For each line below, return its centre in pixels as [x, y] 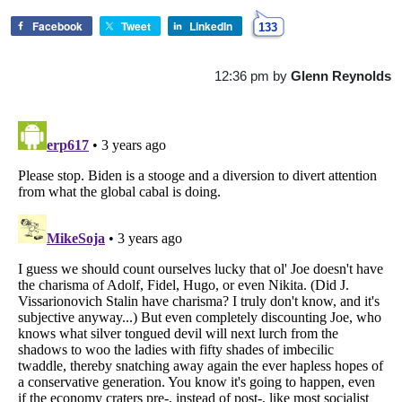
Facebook [57, 26]
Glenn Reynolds [341, 75]
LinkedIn [211, 26]
